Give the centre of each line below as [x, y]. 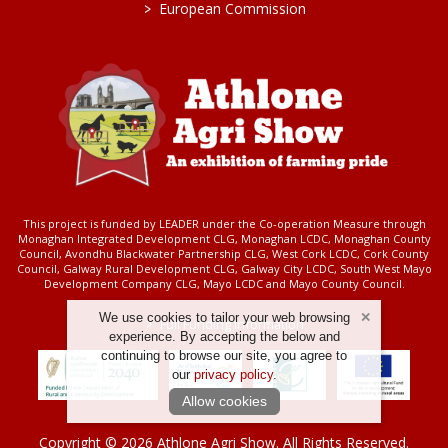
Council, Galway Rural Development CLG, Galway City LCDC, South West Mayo [224, 268]
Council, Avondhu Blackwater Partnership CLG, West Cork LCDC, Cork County [224, 253]
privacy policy [233, 374]
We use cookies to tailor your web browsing [224, 317]
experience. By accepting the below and [224, 336]
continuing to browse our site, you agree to [224, 355]
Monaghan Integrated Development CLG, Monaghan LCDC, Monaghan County [224, 238]
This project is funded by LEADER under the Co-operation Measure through [224, 223]
